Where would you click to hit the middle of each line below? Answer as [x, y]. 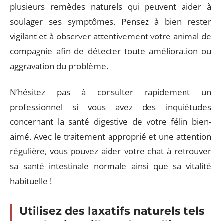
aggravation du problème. [59, 66]
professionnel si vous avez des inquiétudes [110, 107]
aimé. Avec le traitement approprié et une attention [110, 136]
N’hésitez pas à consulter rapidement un [110, 92]
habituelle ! [31, 181]
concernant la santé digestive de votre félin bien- [110, 121]
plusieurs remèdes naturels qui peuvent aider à [110, 7]
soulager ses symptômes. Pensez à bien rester [110, 21]
